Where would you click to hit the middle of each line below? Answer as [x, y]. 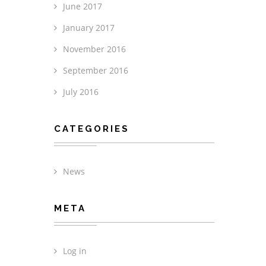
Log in [75, 251]
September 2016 [96, 70]
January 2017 [89, 28]
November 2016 [94, 49]
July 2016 [81, 92]
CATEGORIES [92, 129]
